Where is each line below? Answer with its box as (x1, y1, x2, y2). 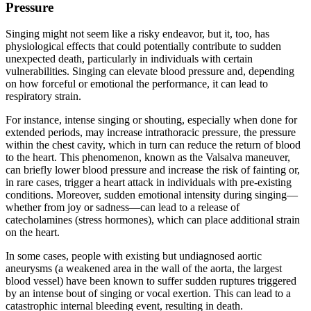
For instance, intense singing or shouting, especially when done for (6, 114, 297, 126)
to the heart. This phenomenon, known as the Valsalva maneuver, (6, 151, 290, 164)
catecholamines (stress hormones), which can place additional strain (6, 214, 300, 226)
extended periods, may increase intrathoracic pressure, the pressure (6, 126, 296, 139)
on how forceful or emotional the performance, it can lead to (6, 78, 268, 90)
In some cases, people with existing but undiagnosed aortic (6, 250, 262, 262)
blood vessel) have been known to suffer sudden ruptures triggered (6, 275, 296, 287)
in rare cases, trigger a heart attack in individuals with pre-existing (6, 176, 292, 189)
